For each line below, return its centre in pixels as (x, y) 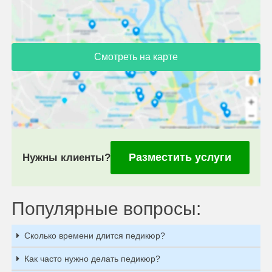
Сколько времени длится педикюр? (95, 235)
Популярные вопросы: (106, 208)
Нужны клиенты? (66, 157)
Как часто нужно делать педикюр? (92, 258)
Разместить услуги (180, 157)
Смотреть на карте (136, 56)
